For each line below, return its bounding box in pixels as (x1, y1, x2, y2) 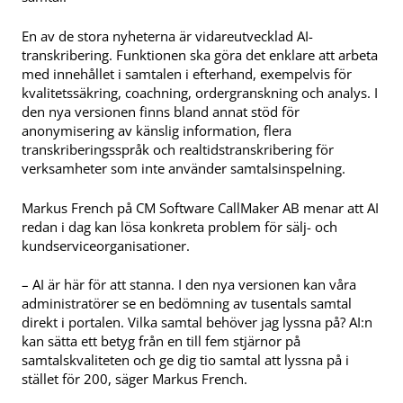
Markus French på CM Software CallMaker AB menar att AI (22, 198, 379, 217)
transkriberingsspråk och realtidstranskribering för (22, 139, 334, 158)
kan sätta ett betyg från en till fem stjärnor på (22, 332, 300, 351)
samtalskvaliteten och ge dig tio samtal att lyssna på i (22, 351, 349, 370)
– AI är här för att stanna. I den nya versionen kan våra (22, 275, 356, 294)
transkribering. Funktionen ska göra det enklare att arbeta (22, 45, 378, 64)
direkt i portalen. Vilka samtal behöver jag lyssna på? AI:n (22, 313, 372, 332)
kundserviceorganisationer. (22, 236, 190, 255)
